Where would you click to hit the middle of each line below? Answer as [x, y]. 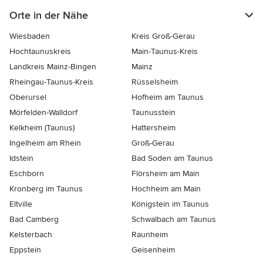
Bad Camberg [34, 219]
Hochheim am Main [166, 188]
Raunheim [150, 234]
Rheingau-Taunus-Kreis [51, 82]
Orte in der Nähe [49, 15]
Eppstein [25, 249]
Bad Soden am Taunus [172, 158]
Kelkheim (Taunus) [42, 127]
